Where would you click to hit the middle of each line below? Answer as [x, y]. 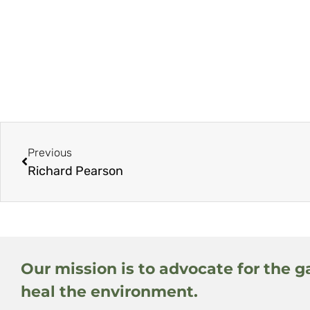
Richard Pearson [75, 171]
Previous [50, 152]
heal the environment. [109, 291]
